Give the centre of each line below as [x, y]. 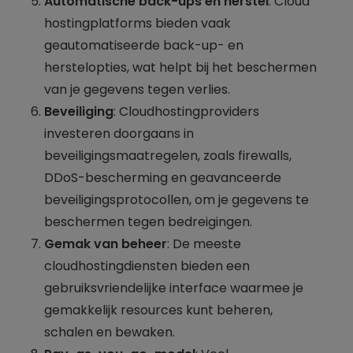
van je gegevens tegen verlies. [137, 89]
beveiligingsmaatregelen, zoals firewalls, [168, 155]
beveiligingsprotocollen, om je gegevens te [176, 199]
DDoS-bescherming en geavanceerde [163, 177]
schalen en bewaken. [110, 332]
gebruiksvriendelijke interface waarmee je [174, 288]
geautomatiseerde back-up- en [144, 45]
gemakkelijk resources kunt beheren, [158, 310]
